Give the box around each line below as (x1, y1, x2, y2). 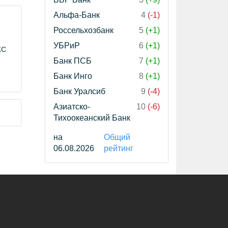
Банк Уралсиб (53, 87, 105, 96)
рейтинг (103, 144, 133, 153)
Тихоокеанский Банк (53, 113, 130, 122)
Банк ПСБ (53, 56, 92, 65)
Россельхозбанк (53, 26, 113, 35)
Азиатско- (53, 102, 90, 111)
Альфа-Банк (53, 11, 100, 19)
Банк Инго (53, 72, 92, 80)
